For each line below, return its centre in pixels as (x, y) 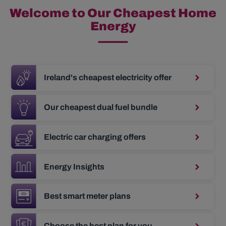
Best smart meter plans (87, 196)
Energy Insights (74, 166)
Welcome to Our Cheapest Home (113, 13)
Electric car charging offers (95, 137)
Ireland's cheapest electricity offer (108, 78)
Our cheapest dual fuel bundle (101, 107)
